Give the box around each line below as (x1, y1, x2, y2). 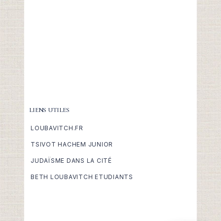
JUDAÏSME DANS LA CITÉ (31, 157, 112, 164)
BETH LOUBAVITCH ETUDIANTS (31, 173, 133, 181)
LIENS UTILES (29, 106, 70, 114)
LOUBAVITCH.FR (31, 124, 83, 132)
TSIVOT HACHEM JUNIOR (31, 141, 113, 148)
